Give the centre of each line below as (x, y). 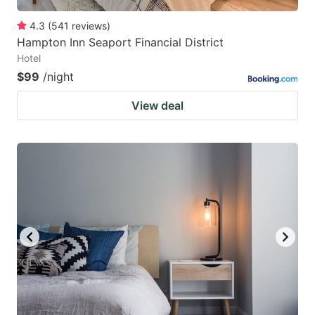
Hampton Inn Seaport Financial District (120, 43)
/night (58, 77)
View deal (157, 106)
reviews (89, 26)
